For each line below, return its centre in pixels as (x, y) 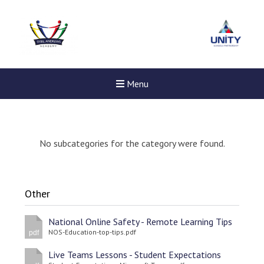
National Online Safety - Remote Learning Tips (141, 222)
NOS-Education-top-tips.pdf (93, 232)
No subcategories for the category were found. (132, 143)
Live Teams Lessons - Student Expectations (135, 255)
